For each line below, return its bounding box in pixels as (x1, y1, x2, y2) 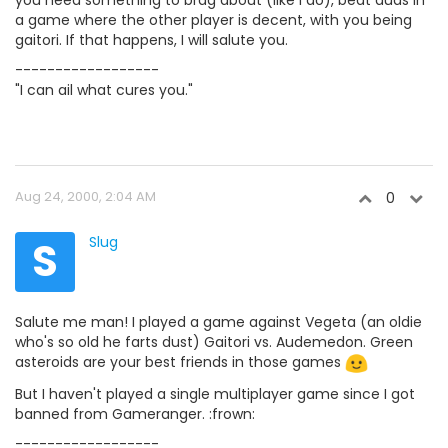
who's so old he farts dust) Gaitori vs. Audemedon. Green (15, 332, 413, 352)
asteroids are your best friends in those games (15, 352, 345, 372)
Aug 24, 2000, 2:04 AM (15, 187, 156, 206)
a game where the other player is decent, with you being (15, 10, 412, 30)
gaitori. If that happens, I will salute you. (15, 30, 288, 50)
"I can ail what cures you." (15, 80, 193, 100)
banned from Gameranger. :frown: (15, 403, 255, 424)
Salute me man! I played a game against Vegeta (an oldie (15, 312, 422, 332)
